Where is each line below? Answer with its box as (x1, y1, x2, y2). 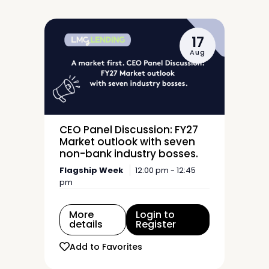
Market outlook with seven (59, 134, 195, 149)
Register (136, 217, 177, 231)
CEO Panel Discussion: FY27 (59, 122, 198, 137)
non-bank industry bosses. (59, 147, 198, 161)
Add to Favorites (70, 240, 142, 253)
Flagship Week (59, 165, 123, 176)
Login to (136, 208, 175, 222)
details (69, 217, 103, 231)
